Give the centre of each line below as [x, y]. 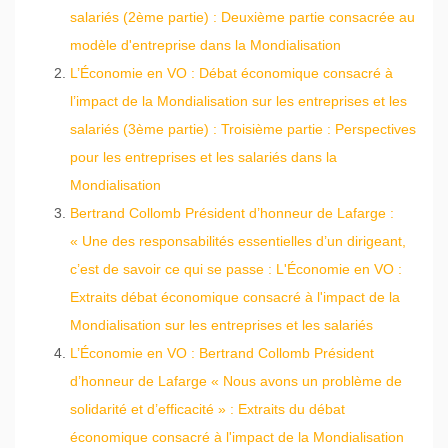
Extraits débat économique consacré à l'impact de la [235, 297]
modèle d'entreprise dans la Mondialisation [205, 45]
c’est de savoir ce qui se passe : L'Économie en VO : [236, 269]
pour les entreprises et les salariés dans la [203, 157]
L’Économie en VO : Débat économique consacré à [231, 73]
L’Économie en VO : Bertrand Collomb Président [222, 353]
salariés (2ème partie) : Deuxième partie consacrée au [242, 17]
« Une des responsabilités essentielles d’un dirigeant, [238, 241]
